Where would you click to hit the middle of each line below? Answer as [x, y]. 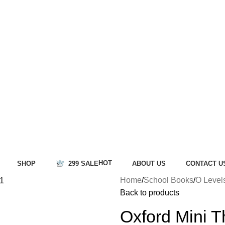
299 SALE [83, 163]
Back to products [150, 193]
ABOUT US [149, 163]
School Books [168, 180]
